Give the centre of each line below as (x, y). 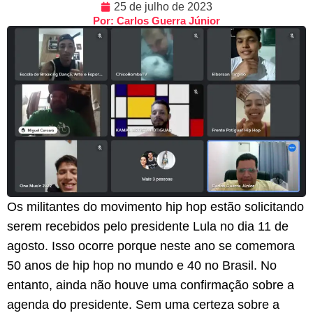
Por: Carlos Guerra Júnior (156, 21)
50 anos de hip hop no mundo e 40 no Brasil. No (142, 265)
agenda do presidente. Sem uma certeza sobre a (143, 304)
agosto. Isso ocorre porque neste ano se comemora (151, 246)
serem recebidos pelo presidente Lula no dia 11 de (148, 226)
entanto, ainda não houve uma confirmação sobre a (151, 285)
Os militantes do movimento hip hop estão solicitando (155, 206)
